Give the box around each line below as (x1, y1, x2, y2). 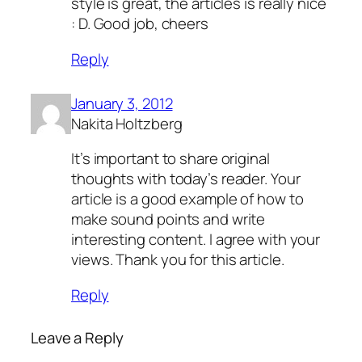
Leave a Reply (31, 326, 124, 348)
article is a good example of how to (71, 188, 304, 210)
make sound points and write (71, 208, 266, 230)
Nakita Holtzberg (71, 112, 183, 134)
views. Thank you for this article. (71, 249, 284, 271)
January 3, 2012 (71, 92, 173, 114)
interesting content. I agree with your (71, 229, 321, 250)
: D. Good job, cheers (71, 13, 208, 35)
